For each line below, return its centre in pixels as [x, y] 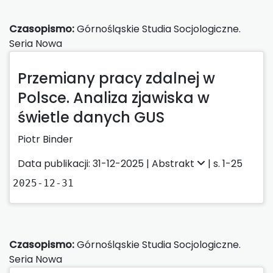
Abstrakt [174, 163]
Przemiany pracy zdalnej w [116, 78]
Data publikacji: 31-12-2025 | [85, 163]
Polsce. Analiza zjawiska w [114, 97]
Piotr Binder [45, 139]
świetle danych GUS [91, 117]
